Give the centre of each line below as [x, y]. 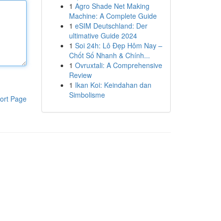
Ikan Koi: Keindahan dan [113, 85]
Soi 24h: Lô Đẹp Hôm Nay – [118, 45]
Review [80, 75]
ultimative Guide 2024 [103, 36]
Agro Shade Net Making [112, 6]
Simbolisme [87, 95]
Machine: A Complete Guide [113, 16]
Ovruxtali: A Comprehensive [118, 65]
